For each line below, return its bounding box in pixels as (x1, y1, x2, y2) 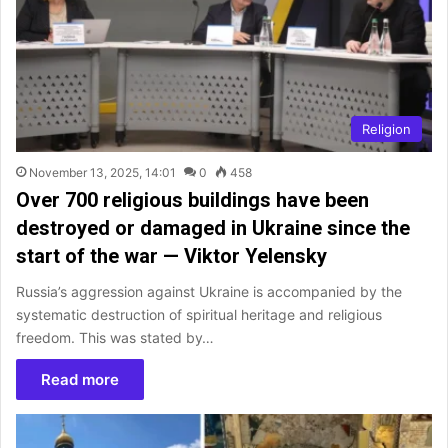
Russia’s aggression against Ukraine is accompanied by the (16, 282, 402, 300)
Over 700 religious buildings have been (16, 187, 369, 212)
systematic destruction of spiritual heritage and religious (16, 305, 382, 323)
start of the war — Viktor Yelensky (16, 243, 327, 268)
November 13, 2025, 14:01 (29, 164, 176, 180)
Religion (362, 120, 411, 137)
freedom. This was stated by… (16, 328, 214, 346)
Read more (41, 369, 119, 389)
